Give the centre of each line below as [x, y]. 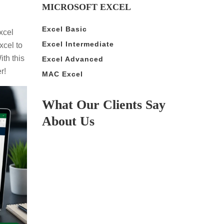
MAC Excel [62, 74]
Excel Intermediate [78, 44]
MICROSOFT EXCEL [86, 7]
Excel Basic [64, 29]
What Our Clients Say [103, 104]
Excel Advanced [72, 59]
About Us [68, 121]
